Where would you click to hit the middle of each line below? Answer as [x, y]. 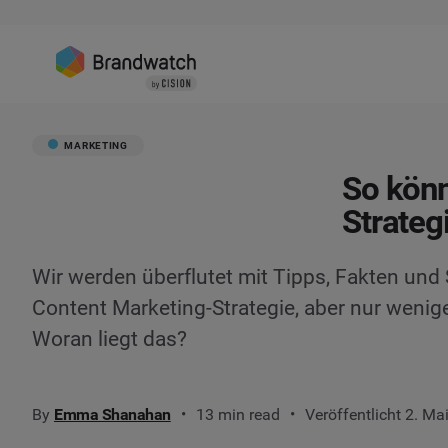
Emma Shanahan [112, 414]
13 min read [237, 414]
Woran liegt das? [109, 338]
